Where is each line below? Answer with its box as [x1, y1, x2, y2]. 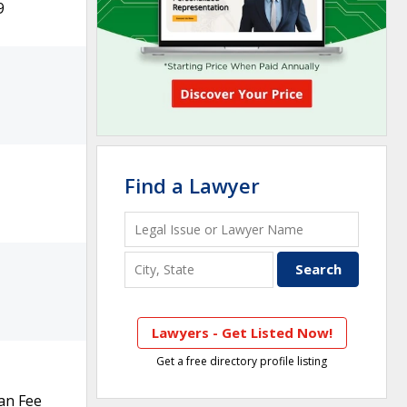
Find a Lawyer [124, 172, 260, 199]
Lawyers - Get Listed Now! [151, 323, 333, 342]
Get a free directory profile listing [156, 352, 327, 369]
